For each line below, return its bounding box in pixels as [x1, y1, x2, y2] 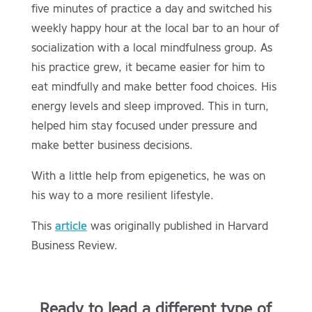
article [54, 219, 87, 234]
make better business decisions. [31, 138, 193, 153]
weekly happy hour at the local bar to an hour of [31, 21, 279, 36]
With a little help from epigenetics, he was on [31, 169, 265, 184]
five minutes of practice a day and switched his [31, 1, 272, 17]
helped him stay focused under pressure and [31, 118, 257, 134]
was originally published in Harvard [86, 219, 268, 234]
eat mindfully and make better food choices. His [31, 79, 276, 95]
